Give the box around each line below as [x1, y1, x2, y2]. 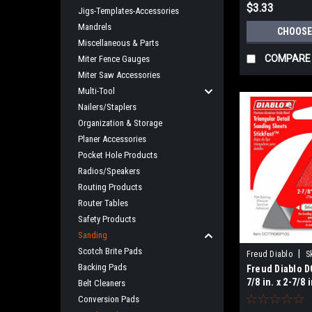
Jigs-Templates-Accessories [78, 6, 179, 16]
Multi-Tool [78, 86, 115, 96]
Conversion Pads [78, 294, 139, 304]
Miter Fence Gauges [78, 54, 150, 64]
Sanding [78, 230, 107, 240]
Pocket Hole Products [78, 150, 157, 160]
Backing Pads [78, 262, 127, 272]
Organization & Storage [78, 118, 162, 128]
